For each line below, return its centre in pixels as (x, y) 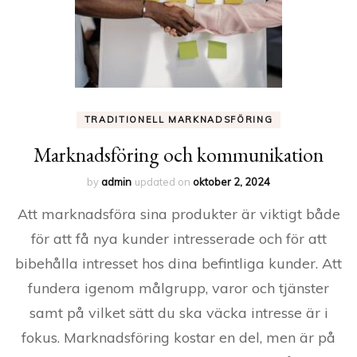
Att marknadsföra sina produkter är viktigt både (178, 214)
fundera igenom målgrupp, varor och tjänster (178, 288)
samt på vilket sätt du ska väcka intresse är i (178, 313)
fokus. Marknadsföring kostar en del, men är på (178, 337)
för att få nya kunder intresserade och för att (178, 239)
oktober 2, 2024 (231, 182)
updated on (164, 182)
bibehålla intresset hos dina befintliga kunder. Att (178, 263)
